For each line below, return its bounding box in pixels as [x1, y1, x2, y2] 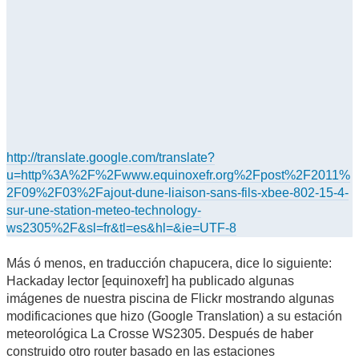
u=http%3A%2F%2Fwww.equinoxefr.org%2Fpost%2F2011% [6, 168, 350, 183]
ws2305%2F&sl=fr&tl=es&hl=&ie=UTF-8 [6, 221, 236, 236]
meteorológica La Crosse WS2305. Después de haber [6, 327, 313, 341]
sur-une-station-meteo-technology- [6, 204, 201, 218]
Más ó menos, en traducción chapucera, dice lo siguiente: [6, 256, 332, 271]
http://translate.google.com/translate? [6, 151, 215, 165]
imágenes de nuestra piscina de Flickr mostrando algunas [6, 292, 334, 306]
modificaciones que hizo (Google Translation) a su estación [6, 309, 342, 324]
